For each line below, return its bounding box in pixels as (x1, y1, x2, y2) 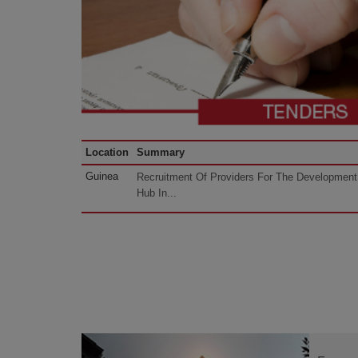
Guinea (86, 170, 118, 183)
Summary (137, 146, 185, 159)
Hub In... (137, 187, 177, 200)
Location (86, 146, 129, 159)
